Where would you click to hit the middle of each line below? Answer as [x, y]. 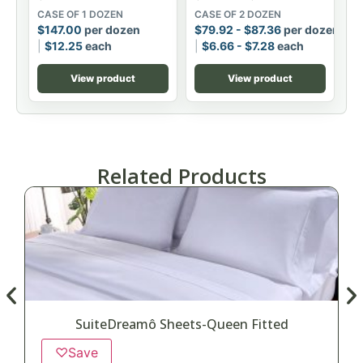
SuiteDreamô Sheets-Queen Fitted [181, 324]
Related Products [181, 176]
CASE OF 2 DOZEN [238, 14]
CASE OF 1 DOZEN [80, 14]
